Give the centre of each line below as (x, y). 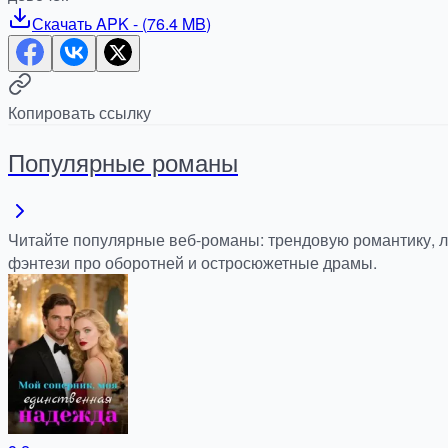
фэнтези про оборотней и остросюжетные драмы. (192, 262)
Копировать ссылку (79, 112)
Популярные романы (123, 161)
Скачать (62, 23)
